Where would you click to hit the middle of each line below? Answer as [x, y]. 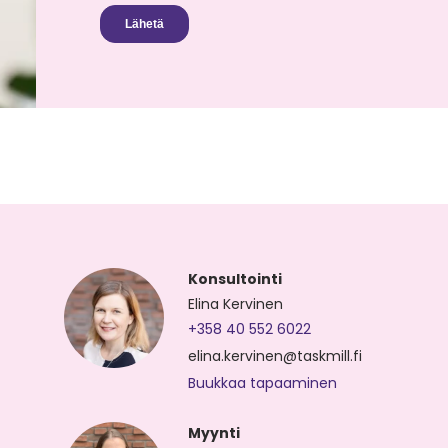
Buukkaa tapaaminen [262, 382]
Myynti [213, 432]
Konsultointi [234, 278]
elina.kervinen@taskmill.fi [274, 355]
